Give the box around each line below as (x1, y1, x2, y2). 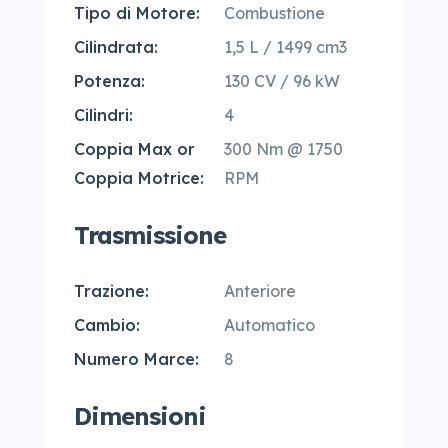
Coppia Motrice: (74, 168, 204, 188)
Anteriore (224, 281, 296, 301)
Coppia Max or (74, 139, 195, 159)
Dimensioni (74, 401, 206, 431)
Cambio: (74, 315, 140, 335)
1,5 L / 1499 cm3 (224, 37, 347, 57)
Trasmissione (74, 220, 226, 250)
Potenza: (74, 71, 145, 91)
